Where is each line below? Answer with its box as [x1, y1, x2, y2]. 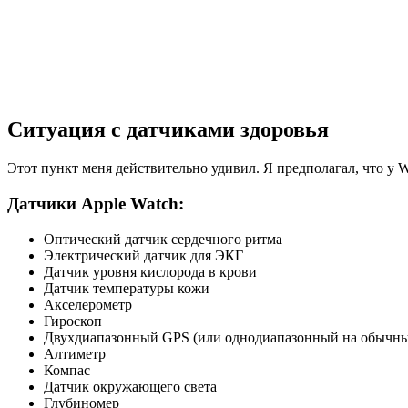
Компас [44, 362, 90, 378]
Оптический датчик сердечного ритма [44, 230, 282, 247]
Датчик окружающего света [44, 378, 217, 394]
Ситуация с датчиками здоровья [7, 117, 329, 142]
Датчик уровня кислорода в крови [44, 263, 257, 280]
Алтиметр [44, 345, 106, 362]
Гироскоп [44, 312, 102, 329]
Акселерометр [44, 296, 132, 312]
